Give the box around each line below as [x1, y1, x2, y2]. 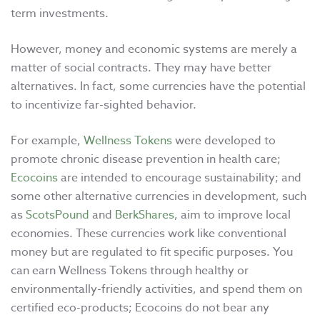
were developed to [172, 131, 276, 149]
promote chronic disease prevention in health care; [11, 150, 281, 168]
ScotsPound [26, 206, 89, 224]
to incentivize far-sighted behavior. [11, 96, 196, 114]
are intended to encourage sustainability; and [58, 169, 301, 186]
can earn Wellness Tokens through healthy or [11, 261, 249, 279]
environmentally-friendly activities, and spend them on [11, 280, 302, 298]
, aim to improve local [174, 206, 291, 224]
